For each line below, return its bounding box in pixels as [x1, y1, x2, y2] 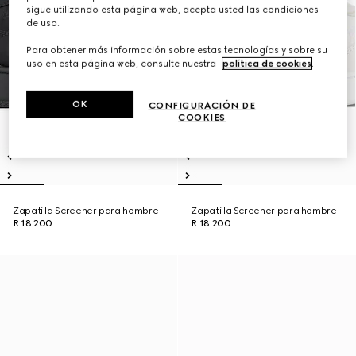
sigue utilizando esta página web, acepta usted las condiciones [26, 4, 319, 16]
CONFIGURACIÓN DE [148, 100, 256, 112]
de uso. [26, 17, 60, 29]
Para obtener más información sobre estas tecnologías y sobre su [26, 44, 328, 56]
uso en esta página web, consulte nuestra [26, 58, 219, 70]
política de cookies [222, 58, 312, 70]
